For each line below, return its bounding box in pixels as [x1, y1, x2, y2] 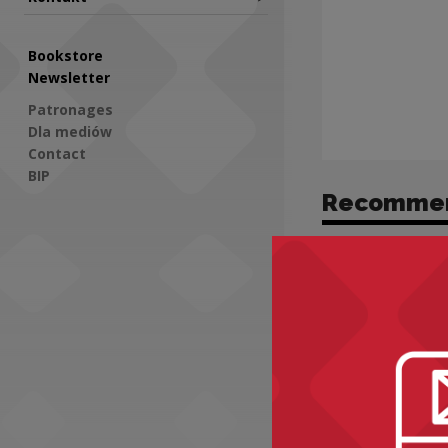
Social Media [23, 213, 226, 251]
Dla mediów [28, 121, 112, 141]
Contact [28, 143, 86, 163]
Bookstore [28, 46, 103, 65]
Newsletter [28, 68, 110, 87]
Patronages [28, 99, 113, 119]
